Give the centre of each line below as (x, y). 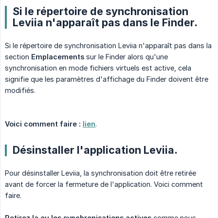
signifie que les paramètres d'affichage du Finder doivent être (107, 79)
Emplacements (58, 57)
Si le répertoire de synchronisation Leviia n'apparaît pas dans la (108, 46)
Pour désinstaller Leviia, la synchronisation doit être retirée (100, 173)
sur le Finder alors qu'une (126, 57)
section (18, 57)
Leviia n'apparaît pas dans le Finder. (105, 23)
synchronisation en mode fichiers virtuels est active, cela (98, 68)
